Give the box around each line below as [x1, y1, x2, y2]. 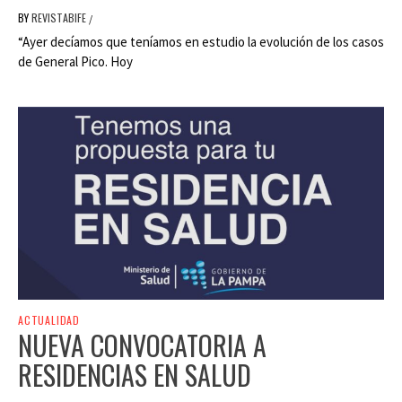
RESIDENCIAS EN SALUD [18, 354, 251, 396]
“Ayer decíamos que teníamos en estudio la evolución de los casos [18, 32, 384, 50]
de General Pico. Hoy [18, 52, 133, 70]
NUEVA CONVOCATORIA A [18, 325, 267, 366]
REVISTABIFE [31, 9, 89, 25]
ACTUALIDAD [18, 312, 80, 328]
